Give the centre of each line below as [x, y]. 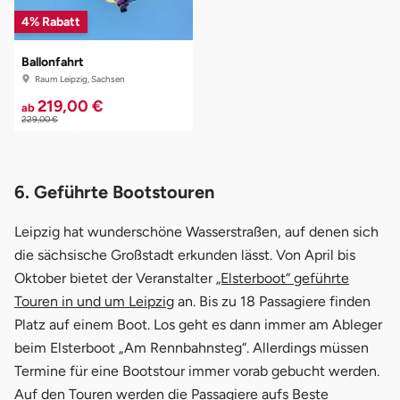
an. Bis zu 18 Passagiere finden [272, 301]
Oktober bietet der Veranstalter [115, 278]
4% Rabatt [51, 21]
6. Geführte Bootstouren [114, 192]
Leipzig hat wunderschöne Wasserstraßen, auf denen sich [196, 231]
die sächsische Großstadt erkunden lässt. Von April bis [185, 254]
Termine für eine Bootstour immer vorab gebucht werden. [197, 371]
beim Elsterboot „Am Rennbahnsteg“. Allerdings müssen [192, 347]
